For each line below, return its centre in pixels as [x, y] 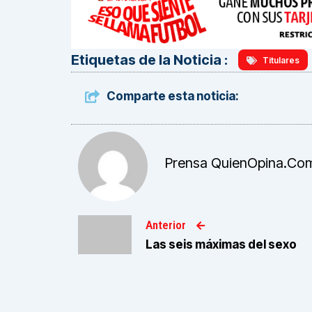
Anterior [165, 225]
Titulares [281, 60]
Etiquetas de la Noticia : [149, 60]
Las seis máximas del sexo [221, 245]
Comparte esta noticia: [173, 96]
